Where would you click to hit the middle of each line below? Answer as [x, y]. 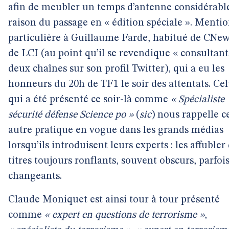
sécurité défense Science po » [71, 115]
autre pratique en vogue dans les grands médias [116, 130]
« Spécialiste [198, 100]
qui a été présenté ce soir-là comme [89, 100]
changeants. [35, 176]
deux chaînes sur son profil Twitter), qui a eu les [116, 69]
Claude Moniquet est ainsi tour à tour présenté [114, 200]
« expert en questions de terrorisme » [124, 215]
